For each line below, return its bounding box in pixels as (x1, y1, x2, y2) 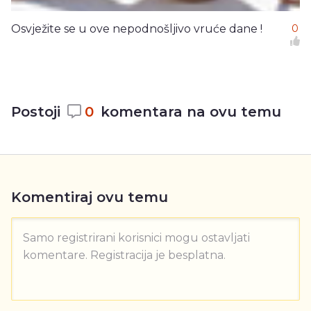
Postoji (11, 103, 60, 121)
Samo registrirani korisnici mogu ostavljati (23, 231, 250, 245)
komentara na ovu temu (101, 103, 281, 121)
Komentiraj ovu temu (11, 189, 168, 206)
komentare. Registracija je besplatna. (23, 249, 226, 262)
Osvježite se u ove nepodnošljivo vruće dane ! (11, 22, 262, 36)
